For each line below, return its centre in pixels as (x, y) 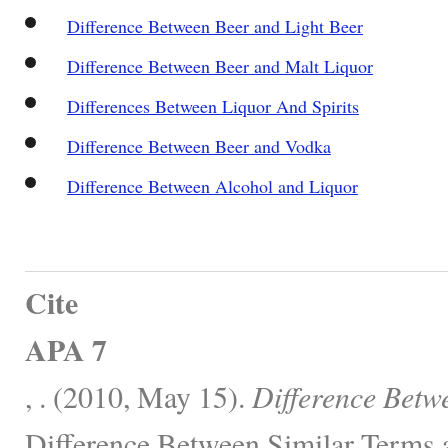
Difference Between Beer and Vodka (198, 145)
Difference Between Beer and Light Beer (214, 25)
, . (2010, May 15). (138, 395)
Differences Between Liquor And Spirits (212, 105)
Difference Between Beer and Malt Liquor (219, 65)
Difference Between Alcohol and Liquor (212, 185)
